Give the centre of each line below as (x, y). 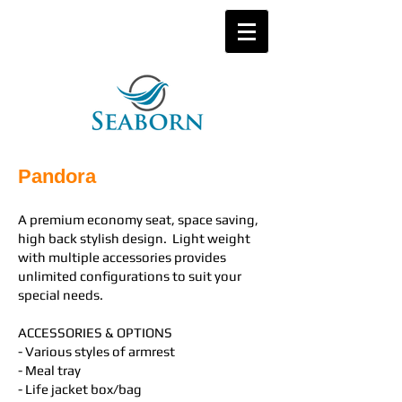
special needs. (61, 295)
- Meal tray (49, 370)
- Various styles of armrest (98, 351)
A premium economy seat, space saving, (138, 219)
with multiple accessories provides (122, 257)
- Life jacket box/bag (80, 389)
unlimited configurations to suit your (130, 276)
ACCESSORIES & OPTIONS (95, 332)
